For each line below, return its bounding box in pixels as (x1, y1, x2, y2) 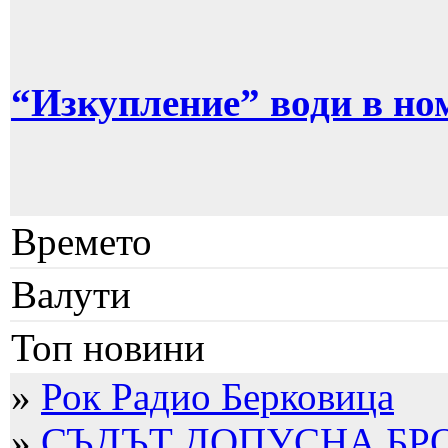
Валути (11, 273, 131, 316)
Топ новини (11, 326, 205, 369)
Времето (11, 220, 152, 263)
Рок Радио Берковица (41, 375, 394, 418)
